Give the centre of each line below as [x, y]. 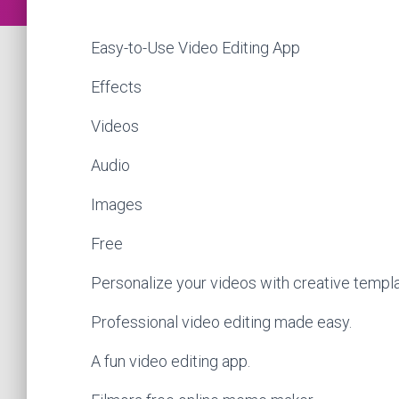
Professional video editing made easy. [221, 322]
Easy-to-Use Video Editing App [195, 48]
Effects [116, 87]
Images [117, 204]
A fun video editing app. [171, 361]
